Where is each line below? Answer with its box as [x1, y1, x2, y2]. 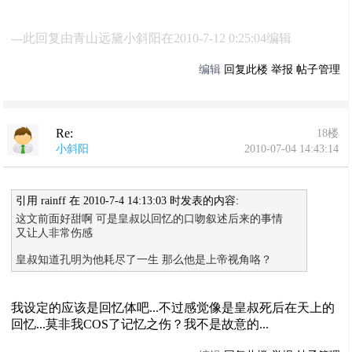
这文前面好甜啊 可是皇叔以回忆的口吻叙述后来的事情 [16, 212, 284, 225]
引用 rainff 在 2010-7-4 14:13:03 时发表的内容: [16, 194, 240, 207]
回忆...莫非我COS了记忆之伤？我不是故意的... [11, 317, 269, 331]
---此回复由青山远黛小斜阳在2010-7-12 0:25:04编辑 [11, 31, 292, 45]
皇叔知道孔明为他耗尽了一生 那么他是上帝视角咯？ [16, 253, 273, 266]
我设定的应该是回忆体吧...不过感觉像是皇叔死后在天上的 [11, 300, 335, 314]
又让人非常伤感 [16, 226, 93, 239]
